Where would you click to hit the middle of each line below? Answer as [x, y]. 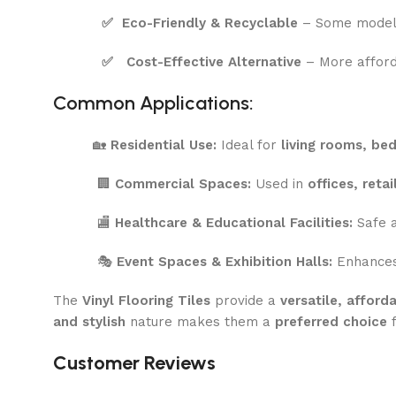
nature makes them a [200, 321]
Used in [279, 183]
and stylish [89, 321]
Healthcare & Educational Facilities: [234, 222]
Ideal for [249, 145]
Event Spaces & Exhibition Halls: [225, 261]
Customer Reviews [134, 362]
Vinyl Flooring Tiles [146, 300]
